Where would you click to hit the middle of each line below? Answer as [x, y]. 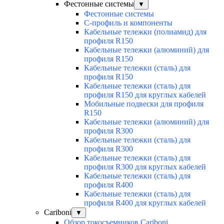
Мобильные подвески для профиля [144, 104]
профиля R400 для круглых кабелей [145, 203]
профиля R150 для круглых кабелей [145, 95]
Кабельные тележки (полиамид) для [145, 32]
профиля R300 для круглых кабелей [145, 167]
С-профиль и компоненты [128, 23]
